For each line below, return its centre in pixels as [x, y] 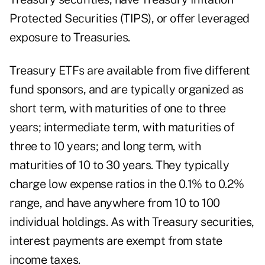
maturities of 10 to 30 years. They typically [119, 165]
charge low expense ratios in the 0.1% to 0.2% [127, 184]
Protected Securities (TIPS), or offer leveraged [130, 19]
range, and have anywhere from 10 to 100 [115, 203]
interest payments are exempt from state [116, 241]
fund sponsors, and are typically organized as [127, 90]
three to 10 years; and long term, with [105, 146]
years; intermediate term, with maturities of [122, 127]
